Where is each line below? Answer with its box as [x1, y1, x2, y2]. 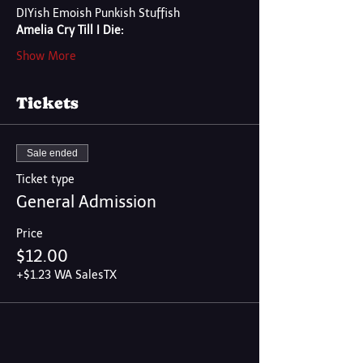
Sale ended [27, 147, 78, 159]
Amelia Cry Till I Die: [16, 23, 124, 37]
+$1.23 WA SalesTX [16, 268, 117, 282]
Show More [16, 49, 76, 63]
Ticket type [16, 173, 75, 186]
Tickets [16, 94, 79, 113]
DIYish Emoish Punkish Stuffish [16, 6, 180, 20]
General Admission [16, 192, 156, 211]
